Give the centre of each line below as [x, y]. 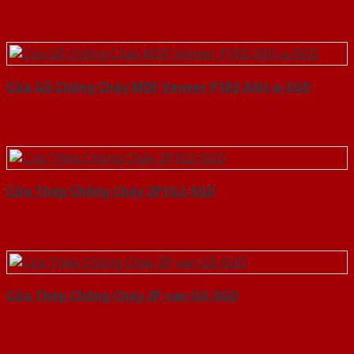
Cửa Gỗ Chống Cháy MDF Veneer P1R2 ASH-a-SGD [159, 87]
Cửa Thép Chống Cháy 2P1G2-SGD [111, 192]
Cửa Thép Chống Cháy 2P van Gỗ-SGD [122, 296]
